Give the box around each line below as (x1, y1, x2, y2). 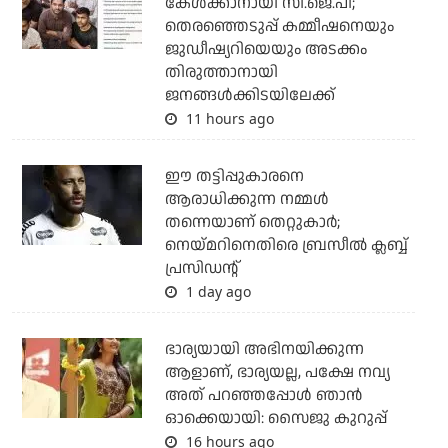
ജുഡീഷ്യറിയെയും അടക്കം (164, 37, 367, 61)
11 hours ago (181, 108, 274, 128)
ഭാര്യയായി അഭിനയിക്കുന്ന (164, 337, 364, 361)
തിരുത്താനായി (164, 60, 278, 84)
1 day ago (181, 281, 251, 301)
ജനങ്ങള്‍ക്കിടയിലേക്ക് (164, 83, 335, 107)
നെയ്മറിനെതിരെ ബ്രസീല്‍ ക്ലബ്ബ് (164, 233, 408, 257)
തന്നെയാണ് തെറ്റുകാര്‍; (164, 210, 340, 234)
